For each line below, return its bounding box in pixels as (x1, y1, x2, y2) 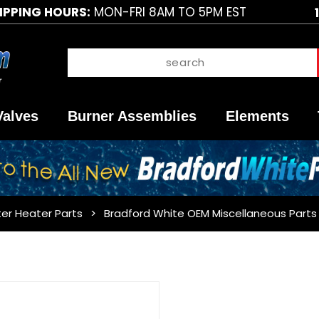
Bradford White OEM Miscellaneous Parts (103, 206, 317, 221)
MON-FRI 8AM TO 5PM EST (90, 3, 246, 21)
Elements (225, 108, 289, 125)
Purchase (163, 282, 216, 299)
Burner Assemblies (68, 108, 197, 125)
